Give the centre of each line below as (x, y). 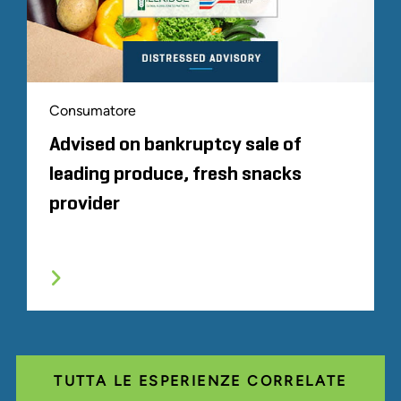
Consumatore (93, 111)
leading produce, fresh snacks (175, 175)
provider (85, 205)
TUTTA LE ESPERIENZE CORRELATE (200, 381)
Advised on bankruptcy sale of (175, 145)
